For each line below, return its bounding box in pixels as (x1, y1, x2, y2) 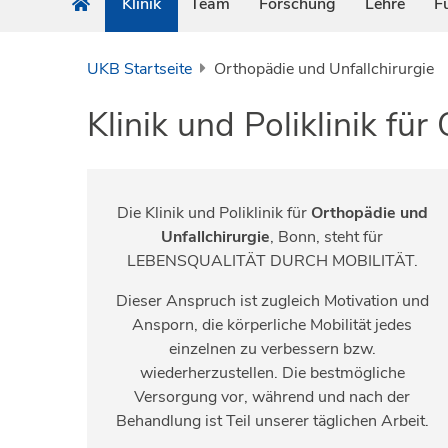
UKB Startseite (87, 57, 192, 80)
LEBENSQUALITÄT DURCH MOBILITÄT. (126, 249, 418, 272)
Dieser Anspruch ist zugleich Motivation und (115, 289, 429, 312)
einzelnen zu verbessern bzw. (168, 337, 376, 360)
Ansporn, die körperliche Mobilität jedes (132, 313, 412, 336)
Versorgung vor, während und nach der (134, 385, 410, 408)
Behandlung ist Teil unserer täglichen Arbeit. (115, 409, 429, 432)
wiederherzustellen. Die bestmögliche (139, 361, 405, 384)
